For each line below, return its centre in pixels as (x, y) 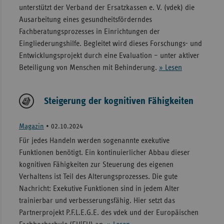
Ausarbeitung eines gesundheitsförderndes (85, 19)
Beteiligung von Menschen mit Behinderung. (89, 67)
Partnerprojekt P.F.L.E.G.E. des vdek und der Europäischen (108, 212)
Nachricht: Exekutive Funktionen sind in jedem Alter (99, 188)
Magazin (31, 126)
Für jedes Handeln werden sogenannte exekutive (94, 140)
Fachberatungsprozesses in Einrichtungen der (89, 31)
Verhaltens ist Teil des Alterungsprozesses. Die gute (98, 176)
